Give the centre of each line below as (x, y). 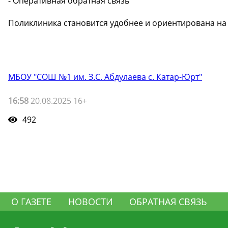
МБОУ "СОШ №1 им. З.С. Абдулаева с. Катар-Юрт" (105, 77)
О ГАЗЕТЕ (32, 201)
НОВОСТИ (90, 201)
